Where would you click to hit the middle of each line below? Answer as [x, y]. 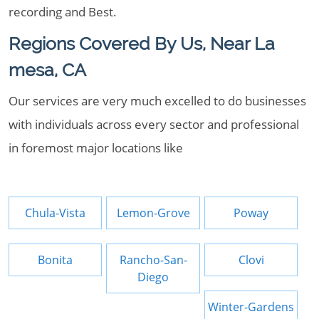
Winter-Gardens [251, 307]
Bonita [56, 260]
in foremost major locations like [96, 148]
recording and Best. [63, 12]
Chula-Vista [56, 213]
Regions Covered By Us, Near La [142, 43]
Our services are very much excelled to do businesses [157, 101]
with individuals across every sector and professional [154, 124]
